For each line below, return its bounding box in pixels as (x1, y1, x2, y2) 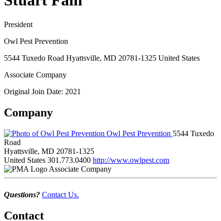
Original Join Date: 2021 (4, 87, 81, 96)
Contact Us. (42, 190, 79, 199)
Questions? (4, 190, 40, 199)
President (4, 20, 33, 29)
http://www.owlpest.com (93, 155, 169, 164)
